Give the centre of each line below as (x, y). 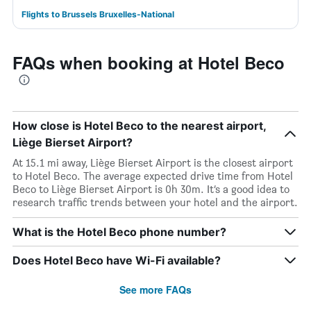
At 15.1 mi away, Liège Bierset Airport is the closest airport (153, 163)
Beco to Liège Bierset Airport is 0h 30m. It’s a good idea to (151, 189)
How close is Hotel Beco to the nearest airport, (139, 126)
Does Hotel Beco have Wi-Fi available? (117, 260)
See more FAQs (155, 289)
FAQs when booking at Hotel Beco (149, 62)
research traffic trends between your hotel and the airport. (155, 202)
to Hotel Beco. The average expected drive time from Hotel (153, 176)
